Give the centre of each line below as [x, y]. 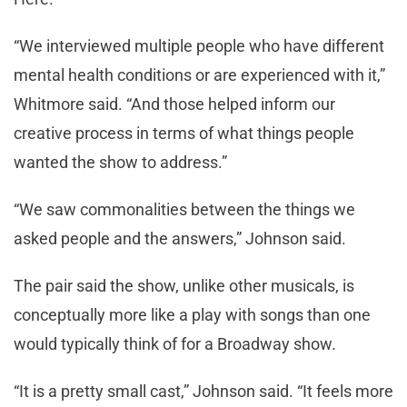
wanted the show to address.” [120, 163]
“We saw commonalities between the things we [184, 210]
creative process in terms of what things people [184, 134]
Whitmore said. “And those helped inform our [174, 104]
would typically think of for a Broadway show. [175, 344]
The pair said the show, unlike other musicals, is [184, 286]
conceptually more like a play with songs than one [192, 315]
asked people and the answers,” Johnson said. [180, 239]
